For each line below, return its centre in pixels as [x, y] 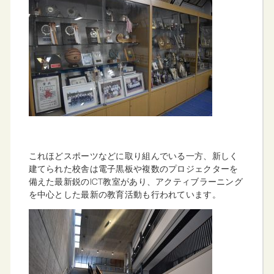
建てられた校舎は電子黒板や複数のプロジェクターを [133, 168]
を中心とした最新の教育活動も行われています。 [124, 194]
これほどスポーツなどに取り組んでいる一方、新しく [133, 155]
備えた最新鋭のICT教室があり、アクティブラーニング [135, 181]
